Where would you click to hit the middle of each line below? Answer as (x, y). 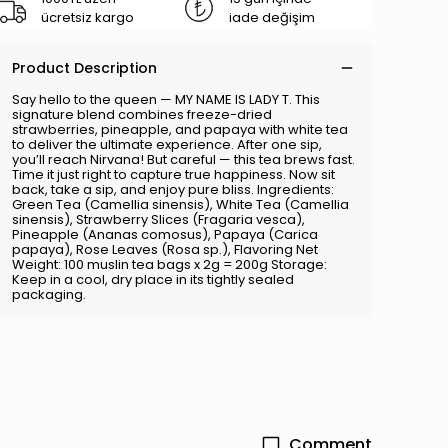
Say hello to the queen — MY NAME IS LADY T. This (166, 99)
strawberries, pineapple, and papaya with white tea (180, 129)
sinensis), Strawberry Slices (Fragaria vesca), (158, 219)
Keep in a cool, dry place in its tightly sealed (153, 279)
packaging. (49, 294)
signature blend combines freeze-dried (142, 114)
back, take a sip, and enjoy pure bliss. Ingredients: (173, 189)
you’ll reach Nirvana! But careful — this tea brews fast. (183, 159)
